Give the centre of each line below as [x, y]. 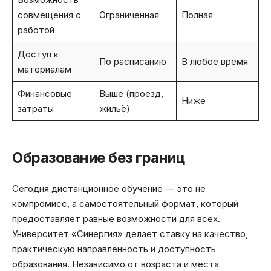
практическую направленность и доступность [114, 249]
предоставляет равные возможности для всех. [116, 218]
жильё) [114, 109]
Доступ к [38, 54]
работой [36, 30]
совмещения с [49, 15]
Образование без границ [98, 158]
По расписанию [132, 62]
